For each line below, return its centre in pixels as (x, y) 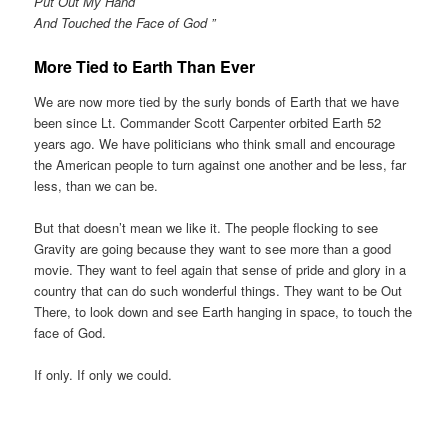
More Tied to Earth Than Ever (145, 67)
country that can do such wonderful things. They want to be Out (218, 290)
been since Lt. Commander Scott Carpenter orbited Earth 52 (208, 122)
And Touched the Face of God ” (125, 23)
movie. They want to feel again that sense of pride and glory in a (220, 269)
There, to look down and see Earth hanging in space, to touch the (223, 311)
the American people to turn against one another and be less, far (220, 164)
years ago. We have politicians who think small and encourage (215, 143)
